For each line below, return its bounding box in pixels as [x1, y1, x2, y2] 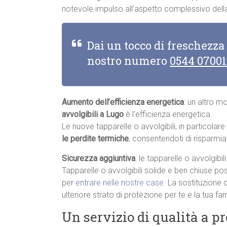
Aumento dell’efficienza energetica [62, 97, 184, 107]
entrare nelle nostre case [75, 178, 164, 188]
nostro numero [87, 53, 170, 68]
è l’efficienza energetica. [124, 109, 212, 120]
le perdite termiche [62, 134, 129, 144]
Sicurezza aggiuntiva [62, 154, 135, 164]
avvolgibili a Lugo [62, 109, 124, 120]
